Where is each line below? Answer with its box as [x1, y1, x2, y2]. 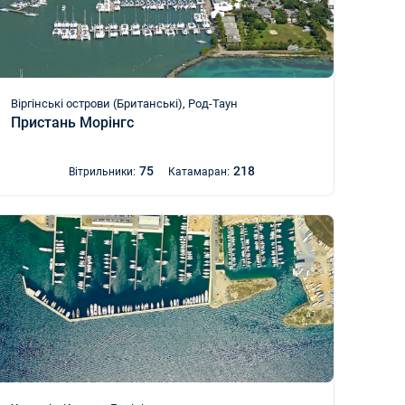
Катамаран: [167, 165, 230, 178]
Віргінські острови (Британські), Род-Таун [11, 97, 239, 110]
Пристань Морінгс [11, 114, 135, 131]
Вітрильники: [68, 165, 136, 178]
